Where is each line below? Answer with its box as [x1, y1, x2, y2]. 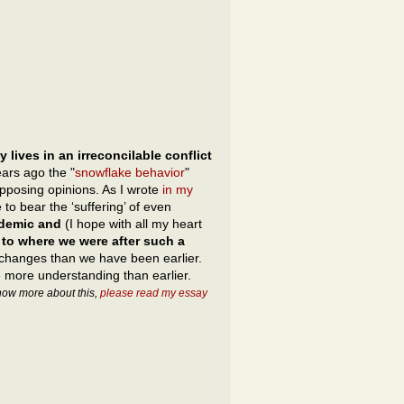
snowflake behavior [75, 164, 185, 179]
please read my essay [100, 286, 207, 299]
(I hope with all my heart [61, 216, 202, 231]
